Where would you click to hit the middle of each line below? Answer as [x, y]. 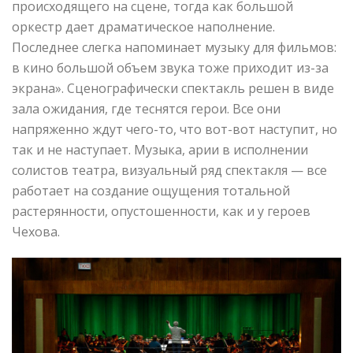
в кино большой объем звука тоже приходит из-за [170, 68]
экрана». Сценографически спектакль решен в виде [173, 89]
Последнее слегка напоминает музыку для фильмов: [174, 48]
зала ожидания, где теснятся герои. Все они [146, 109]
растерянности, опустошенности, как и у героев [161, 212]
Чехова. [36, 232]
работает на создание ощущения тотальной [151, 191]
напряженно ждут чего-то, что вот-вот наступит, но [175, 130]
